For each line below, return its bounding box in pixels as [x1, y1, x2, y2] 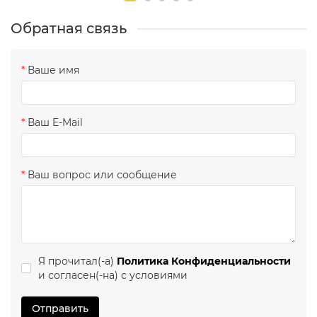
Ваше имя [28, 64, 79, 77]
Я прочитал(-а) [38, 255, 117, 268]
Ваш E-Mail [28, 116, 83, 129]
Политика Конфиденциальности [117, 255, 291, 268]
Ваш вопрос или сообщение [28, 168, 177, 182]
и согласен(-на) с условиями [38, 269, 188, 282]
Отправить [32, 302, 88, 316]
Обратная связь [11, 20, 127, 38]
